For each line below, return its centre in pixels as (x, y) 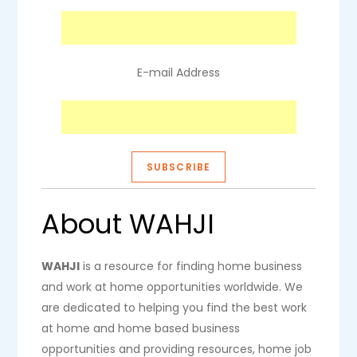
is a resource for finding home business (191, 266)
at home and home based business (141, 328)
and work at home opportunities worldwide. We (173, 287)
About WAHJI (128, 224)
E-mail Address (178, 73)
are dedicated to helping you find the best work (175, 308)
